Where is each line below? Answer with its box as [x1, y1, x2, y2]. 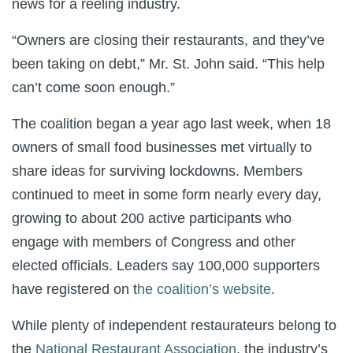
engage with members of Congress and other [12, 234, 295, 250]
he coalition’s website [137, 281, 271, 297]
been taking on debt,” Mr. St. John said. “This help [12, 56, 325, 72]
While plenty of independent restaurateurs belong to [12, 318, 336, 333]
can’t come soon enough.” [12, 80, 175, 95]
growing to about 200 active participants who [12, 210, 292, 226]
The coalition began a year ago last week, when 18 [12, 116, 331, 132]
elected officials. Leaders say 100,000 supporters [12, 258, 320, 273]
